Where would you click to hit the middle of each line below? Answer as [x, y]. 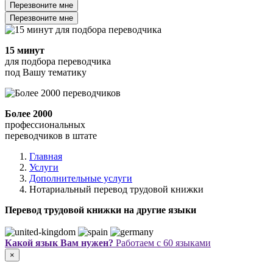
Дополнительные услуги [81, 179]
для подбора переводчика [58, 62]
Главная [46, 157]
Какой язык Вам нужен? [59, 243]
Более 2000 [29, 114]
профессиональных [45, 125]
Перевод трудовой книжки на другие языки [101, 210]
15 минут [25, 51]
